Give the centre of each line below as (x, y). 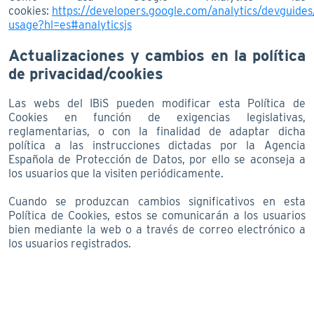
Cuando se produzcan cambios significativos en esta (157, 201)
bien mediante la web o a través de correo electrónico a (157, 229)
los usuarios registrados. (70, 243)
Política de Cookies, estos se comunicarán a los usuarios (157, 215)
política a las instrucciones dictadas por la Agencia (157, 145)
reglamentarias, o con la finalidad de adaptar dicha (157, 131)
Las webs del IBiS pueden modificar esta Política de (157, 103)
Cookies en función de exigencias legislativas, (157, 117)
